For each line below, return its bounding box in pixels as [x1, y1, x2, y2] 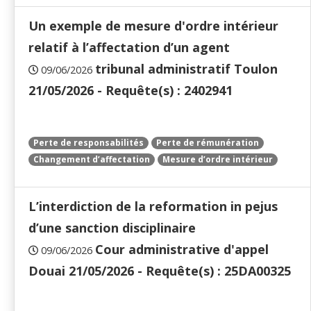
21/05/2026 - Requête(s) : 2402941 [28, 82, 233, 99]
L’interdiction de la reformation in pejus [28, 198, 278, 215]
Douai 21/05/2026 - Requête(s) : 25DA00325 [28, 262, 291, 280]
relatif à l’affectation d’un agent [28, 39, 230, 56]
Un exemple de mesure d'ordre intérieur [28, 17, 278, 35]
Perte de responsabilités [33, 137, 144, 149]
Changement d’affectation [33, 153, 150, 166]
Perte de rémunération [156, 137, 259, 149]
